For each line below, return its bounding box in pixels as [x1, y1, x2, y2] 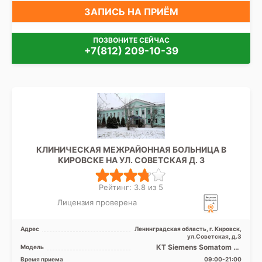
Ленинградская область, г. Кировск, [135, 225, 242, 233]
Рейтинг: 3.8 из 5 [99, 182, 163, 192]
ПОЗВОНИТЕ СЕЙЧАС [92, 36, 170, 45]
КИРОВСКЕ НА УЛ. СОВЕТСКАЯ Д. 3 [57, 154, 205, 165]
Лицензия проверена [57, 198, 137, 208]
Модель [20, 243, 44, 251]
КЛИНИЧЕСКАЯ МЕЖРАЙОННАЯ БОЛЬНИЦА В [36, 144, 226, 154]
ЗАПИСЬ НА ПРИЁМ [84, 6, 178, 18]
